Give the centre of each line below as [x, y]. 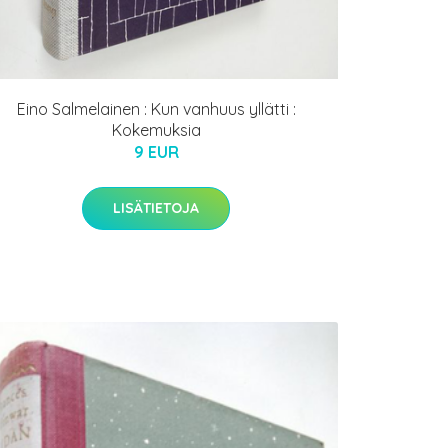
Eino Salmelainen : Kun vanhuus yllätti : [156, 109]
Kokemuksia [156, 130]
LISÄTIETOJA [156, 208]
